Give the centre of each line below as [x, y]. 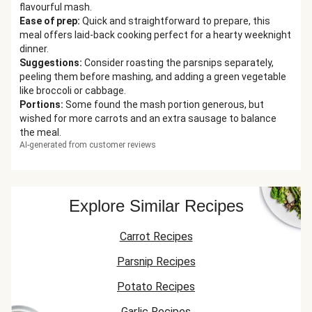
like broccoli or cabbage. [73, 91]
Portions [40, 104]
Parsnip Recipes [156, 262]
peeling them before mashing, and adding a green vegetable [153, 77]
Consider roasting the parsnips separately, [179, 63]
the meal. [40, 132]
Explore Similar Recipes [156, 206]
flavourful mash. [56, 7]
